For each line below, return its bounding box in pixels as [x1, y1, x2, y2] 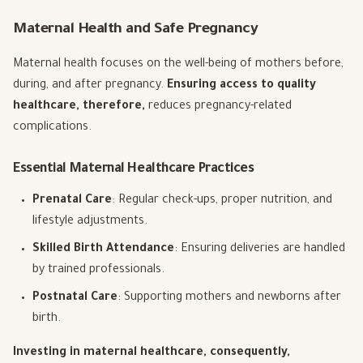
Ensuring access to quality [167, 79, 316, 93]
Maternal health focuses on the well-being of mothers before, [13, 58, 344, 72]
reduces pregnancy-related [145, 100, 292, 114]
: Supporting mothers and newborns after [117, 292, 341, 305]
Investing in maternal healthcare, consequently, [13, 347, 290, 361]
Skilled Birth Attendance [32, 243, 174, 257]
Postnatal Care [32, 292, 117, 305]
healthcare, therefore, [13, 100, 145, 114]
